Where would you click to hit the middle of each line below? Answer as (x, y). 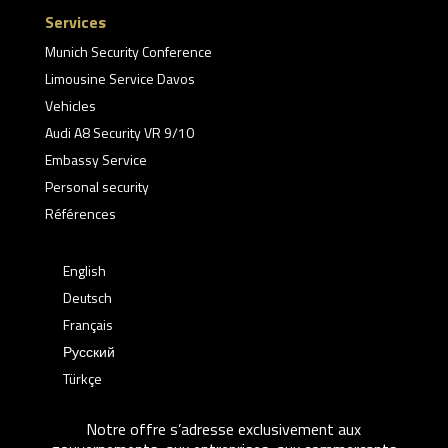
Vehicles (70, 105)
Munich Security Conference (128, 51)
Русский (88, 351)
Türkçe (82, 378)
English (84, 270)
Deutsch (87, 297)
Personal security (96, 186)
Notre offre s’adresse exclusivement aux (224, 428)
